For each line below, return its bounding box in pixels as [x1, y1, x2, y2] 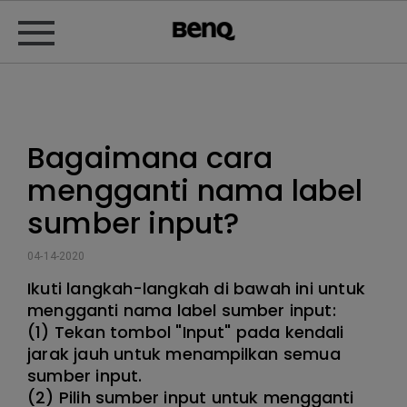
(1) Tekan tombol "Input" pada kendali [27, 321, 344, 343]
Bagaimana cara [27, 137, 273, 178]
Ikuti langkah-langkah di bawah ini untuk [27, 277, 365, 300]
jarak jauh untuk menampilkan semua [27, 342, 341, 365]
